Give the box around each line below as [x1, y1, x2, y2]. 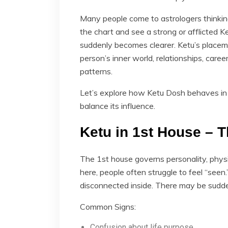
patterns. [80, 66, 112, 76]
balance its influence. [80, 100, 155, 111]
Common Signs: [80, 201, 136, 212]
